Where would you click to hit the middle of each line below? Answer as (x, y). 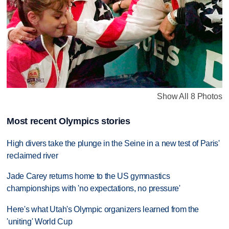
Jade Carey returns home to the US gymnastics (88, 176)
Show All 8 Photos (190, 97)
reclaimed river (32, 155)
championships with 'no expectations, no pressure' (94, 189)
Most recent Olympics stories (68, 121)
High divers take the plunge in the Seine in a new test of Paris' (113, 143)
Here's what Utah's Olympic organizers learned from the (103, 210)
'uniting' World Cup (40, 222)
